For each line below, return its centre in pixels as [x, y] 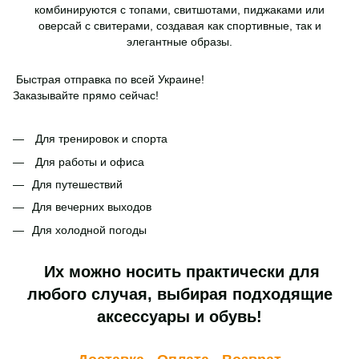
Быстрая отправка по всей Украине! [109, 80]
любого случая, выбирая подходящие [179, 294]
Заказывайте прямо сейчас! [86, 96]
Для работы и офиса [88, 161]
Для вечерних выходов [92, 207]
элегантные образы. [179, 42]
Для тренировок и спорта [100, 139]
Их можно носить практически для [179, 272]
